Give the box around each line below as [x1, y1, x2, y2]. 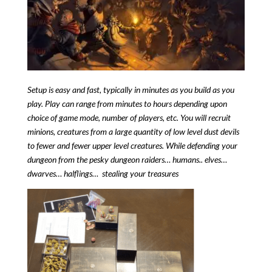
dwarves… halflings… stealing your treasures [27, 168, 178, 178]
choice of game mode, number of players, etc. [27, 112, 180, 123]
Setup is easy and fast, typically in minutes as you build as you [27, 84, 234, 95]
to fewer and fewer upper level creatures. [27, 140, 166, 151]
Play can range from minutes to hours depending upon [44, 98, 227, 109]
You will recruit [180, 112, 231, 123]
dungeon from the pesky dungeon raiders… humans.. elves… [27, 154, 227, 165]
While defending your [165, 140, 237, 151]
